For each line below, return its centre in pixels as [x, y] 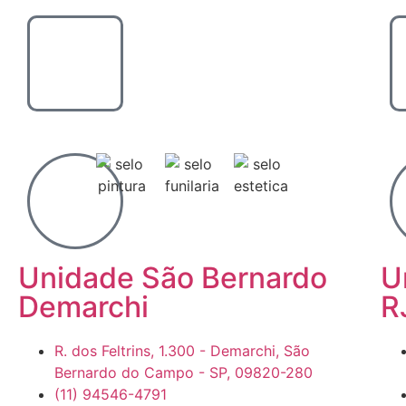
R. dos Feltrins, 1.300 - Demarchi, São [182, 351]
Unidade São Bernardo [173, 278]
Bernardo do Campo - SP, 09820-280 [184, 372]
